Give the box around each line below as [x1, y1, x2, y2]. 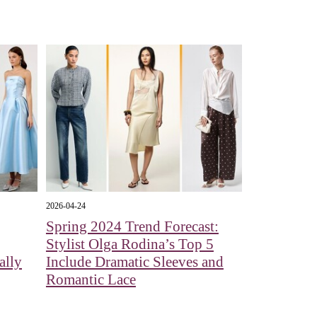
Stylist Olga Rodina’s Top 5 [45, 236, 214, 253]
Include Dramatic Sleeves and [45, 253, 224, 271]
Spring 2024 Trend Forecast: [45, 218, 219, 236]
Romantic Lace [45, 271, 136, 289]
